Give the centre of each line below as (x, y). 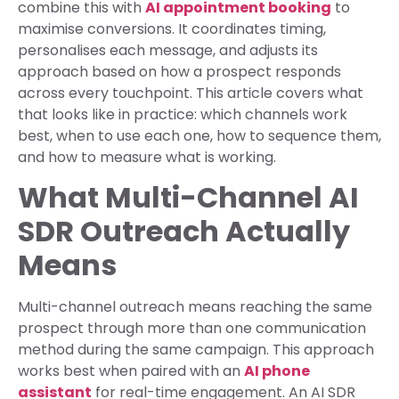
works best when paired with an (131, 370)
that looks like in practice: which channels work (183, 114)
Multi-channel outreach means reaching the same (195, 306)
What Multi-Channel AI (188, 197)
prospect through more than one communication (192, 328)
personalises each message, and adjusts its (168, 50)
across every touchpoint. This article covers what (191, 93)
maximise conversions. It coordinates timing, (172, 28)
